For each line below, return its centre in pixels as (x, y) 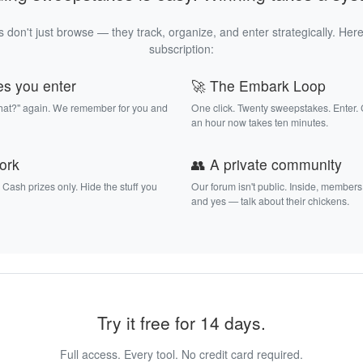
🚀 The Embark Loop (258, 86)
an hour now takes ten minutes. (260, 122)
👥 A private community (267, 164)
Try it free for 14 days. (181, 323)
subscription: (181, 49)
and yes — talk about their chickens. (270, 201)
